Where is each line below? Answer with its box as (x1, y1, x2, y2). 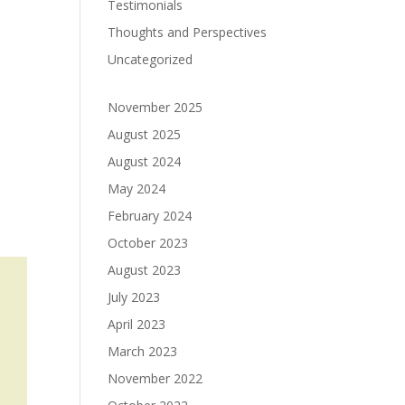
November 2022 (108, 370, 203, 387)
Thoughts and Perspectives (108, 24, 268, 41)
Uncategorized (108, 51, 193, 68)
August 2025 (108, 126, 182, 143)
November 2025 (108, 99, 203, 116)
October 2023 (108, 234, 189, 251)
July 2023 (108, 288, 161, 306)
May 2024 (108, 180, 166, 197)
